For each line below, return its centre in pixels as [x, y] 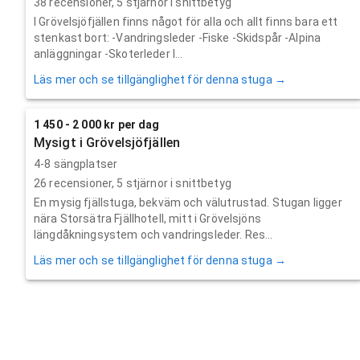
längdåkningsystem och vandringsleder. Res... [153, 234]
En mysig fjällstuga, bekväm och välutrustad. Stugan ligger [188, 202]
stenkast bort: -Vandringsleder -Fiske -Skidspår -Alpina [178, 37]
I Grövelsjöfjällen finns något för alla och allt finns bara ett [186, 21]
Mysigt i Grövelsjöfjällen [107, 142]
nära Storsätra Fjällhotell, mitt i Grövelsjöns [147, 218]
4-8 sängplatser [76, 164]
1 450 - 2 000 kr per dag [97, 124]
